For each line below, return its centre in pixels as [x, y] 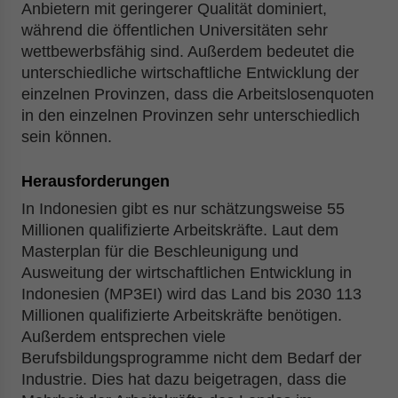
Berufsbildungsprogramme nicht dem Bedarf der [191, 358]
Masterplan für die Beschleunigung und [160, 251]
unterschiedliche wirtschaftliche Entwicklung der [190, 73]
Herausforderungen [96, 181]
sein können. [67, 137]
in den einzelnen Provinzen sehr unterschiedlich [191, 115]
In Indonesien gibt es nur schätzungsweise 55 [183, 209]
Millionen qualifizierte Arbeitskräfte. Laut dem [180, 230]
